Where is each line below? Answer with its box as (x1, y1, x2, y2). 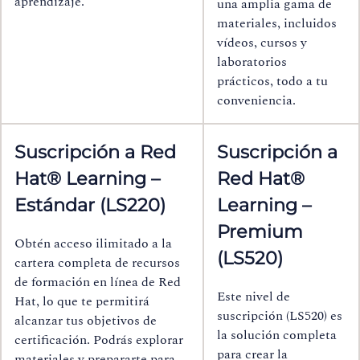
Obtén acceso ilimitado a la (14, 233, 172, 253)
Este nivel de (217, 286, 290, 306)
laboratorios (217, 51, 287, 72)
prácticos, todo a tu (217, 71, 328, 91)
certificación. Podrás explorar (14, 329, 183, 350)
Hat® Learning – (14, 167, 160, 190)
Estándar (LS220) (14, 194, 166, 217)
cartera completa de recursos (14, 252, 180, 272)
